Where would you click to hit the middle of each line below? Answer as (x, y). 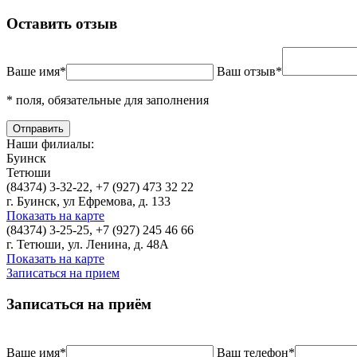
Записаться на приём (79, 304)
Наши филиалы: (50, 144)
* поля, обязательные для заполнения (108, 100)
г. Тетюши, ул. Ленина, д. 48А (88, 245)
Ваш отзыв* (249, 72)
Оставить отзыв (62, 23)
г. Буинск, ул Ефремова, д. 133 (88, 202)
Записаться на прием (63, 273)
